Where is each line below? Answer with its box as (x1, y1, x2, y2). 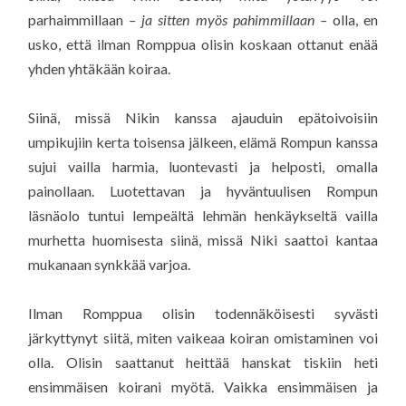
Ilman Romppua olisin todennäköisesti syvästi (28, 304, 378, 323)
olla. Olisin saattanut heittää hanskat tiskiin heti (28, 353, 378, 372)
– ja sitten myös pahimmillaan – (129, 11, 327, 29)
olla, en (326, 11, 378, 29)
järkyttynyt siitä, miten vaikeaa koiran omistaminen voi (28, 329, 378, 347)
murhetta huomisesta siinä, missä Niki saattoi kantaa (28, 231, 378, 249)
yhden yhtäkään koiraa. (28, 60, 174, 78)
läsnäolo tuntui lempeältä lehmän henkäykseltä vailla (28, 207, 378, 225)
